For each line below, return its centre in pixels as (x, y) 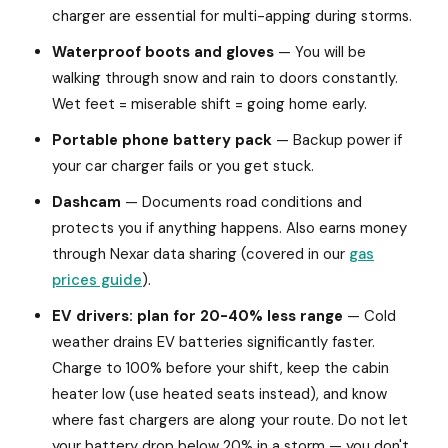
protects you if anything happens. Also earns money (229, 228)
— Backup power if (337, 140)
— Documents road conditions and (241, 202)
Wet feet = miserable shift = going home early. (209, 104)
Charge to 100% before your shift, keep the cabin (220, 368)
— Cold (369, 316)
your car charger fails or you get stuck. (183, 166)
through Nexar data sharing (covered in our (200, 254)
